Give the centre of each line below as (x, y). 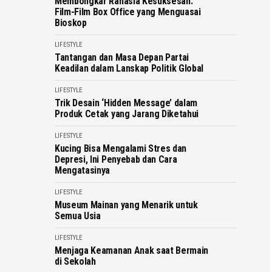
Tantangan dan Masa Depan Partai (122, 57)
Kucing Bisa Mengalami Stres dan (121, 148)
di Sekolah (75, 261)
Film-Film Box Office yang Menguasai (128, 12)
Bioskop (71, 23)
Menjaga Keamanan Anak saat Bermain (132, 250)
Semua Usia (78, 216)
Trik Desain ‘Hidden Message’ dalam (126, 103)
